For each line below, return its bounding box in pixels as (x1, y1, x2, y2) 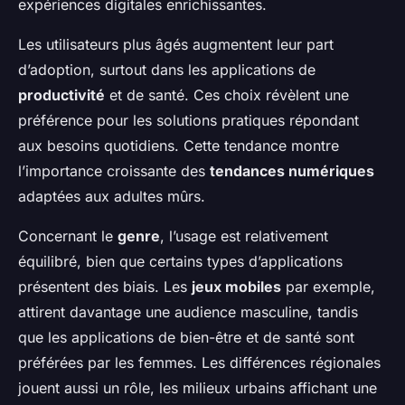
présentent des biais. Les (18, 278, 192, 297)
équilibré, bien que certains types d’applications (18, 252, 343, 271)
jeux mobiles (192, 278, 281, 297)
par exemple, (281, 278, 375, 297)
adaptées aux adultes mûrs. (18, 187, 205, 206)
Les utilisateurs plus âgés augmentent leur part (18, 35, 334, 54)
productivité (18, 86, 105, 105)
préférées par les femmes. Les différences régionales (18, 353, 381, 372)
